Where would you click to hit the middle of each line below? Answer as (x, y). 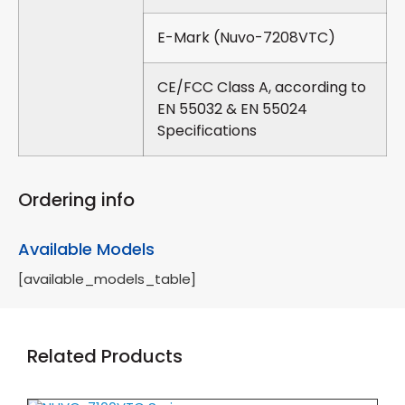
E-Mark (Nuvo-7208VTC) (246, 38)
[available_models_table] (107, 279)
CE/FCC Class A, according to (262, 88)
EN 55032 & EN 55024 (232, 109)
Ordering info (76, 200)
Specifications (207, 131)
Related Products (105, 357)
